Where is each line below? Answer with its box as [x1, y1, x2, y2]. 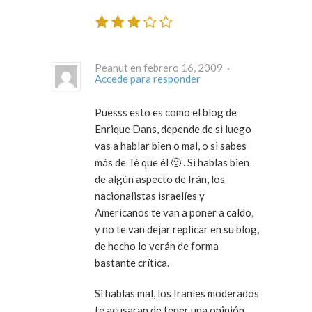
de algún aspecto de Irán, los [95, 173, 225, 186]
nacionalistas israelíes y [95, 189, 205, 203]
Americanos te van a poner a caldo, [95, 206, 253, 219]
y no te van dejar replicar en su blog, [95, 223, 259, 236]
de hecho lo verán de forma [95, 240, 219, 253]
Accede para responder [95, 72, 201, 86]
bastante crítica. [95, 256, 169, 270]
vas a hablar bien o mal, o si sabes [95, 139, 247, 153]
